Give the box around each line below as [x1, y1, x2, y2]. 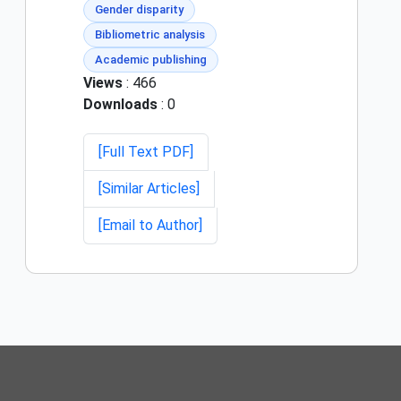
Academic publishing [95, 53, 207, 67]
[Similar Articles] [98, 180, 200, 198]
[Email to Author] [98, 217, 202, 235]
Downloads [83, 96, 158, 114]
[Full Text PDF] [98, 143, 193, 161]
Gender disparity [95, 3, 183, 17]
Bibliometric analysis [95, 28, 205, 42]
